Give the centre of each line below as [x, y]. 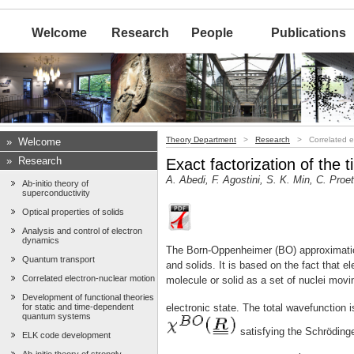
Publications [309, 33]
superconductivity [56, 193]
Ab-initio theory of [55, 184]
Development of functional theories [88, 298]
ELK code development [66, 335]
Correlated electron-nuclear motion [88, 279]
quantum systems [56, 316]
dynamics [41, 241]
